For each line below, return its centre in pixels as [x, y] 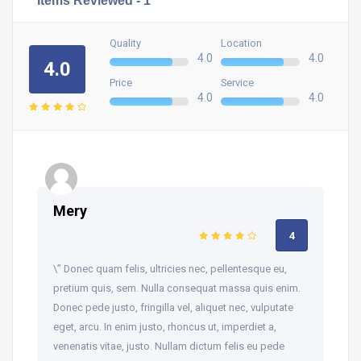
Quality [125, 43]
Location [241, 43]
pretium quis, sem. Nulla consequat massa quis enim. [177, 288]
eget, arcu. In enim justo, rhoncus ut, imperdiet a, [165, 326]
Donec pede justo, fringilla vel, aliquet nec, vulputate [173, 307]
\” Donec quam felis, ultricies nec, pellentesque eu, [170, 268]
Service [237, 82]
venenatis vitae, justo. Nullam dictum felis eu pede [169, 346]
